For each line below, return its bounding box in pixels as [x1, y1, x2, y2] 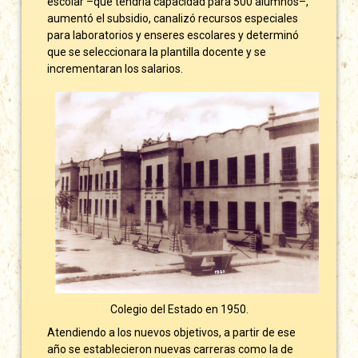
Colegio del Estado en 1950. [109, 302, 249, 316]
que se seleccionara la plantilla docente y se [47, 45, 267, 58]
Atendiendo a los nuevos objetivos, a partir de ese [47, 325, 296, 339]
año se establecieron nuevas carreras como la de [47, 342, 294, 356]
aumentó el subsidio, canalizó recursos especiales [47, 11, 299, 25]
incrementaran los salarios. [47, 62, 184, 75]
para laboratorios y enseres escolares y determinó [47, 28, 300, 42]
